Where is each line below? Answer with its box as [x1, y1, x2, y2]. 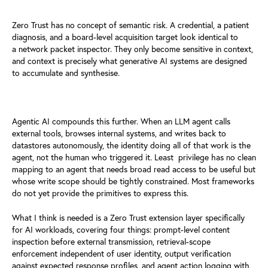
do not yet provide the [12, 187, 96, 199]
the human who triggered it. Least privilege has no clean [51, 151, 256, 163]
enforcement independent [12, 248, 106, 259]
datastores [12, 139, 50, 151]
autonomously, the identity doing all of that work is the [53, 139, 251, 151]
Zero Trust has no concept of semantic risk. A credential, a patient [12, 19, 249, 31]
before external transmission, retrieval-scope [51, 236, 211, 247]
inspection [12, 236, 48, 247]
